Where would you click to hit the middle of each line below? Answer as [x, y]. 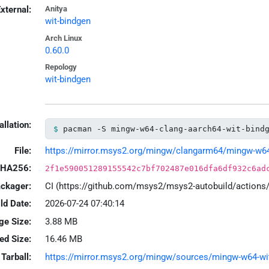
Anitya [56, 9]
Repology [61, 67]
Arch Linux [63, 38]
